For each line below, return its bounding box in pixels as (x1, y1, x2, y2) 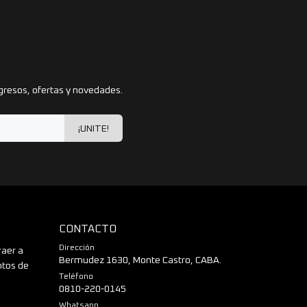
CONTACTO (59, 223, 116, 234)
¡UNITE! (78, 124, 109, 134)
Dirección (59, 244, 95, 251)
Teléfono (59, 273, 93, 280)
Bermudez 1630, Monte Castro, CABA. (59, 256, 221, 265)
